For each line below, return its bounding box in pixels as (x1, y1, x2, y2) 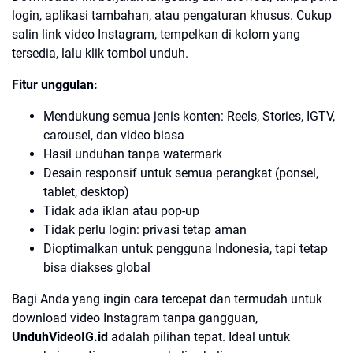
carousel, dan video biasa (43, 127, 184, 143)
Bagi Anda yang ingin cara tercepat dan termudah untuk (12, 291, 322, 307)
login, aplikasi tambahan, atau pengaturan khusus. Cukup (12, 7, 332, 23)
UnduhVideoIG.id (12, 329, 108, 344)
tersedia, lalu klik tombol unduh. (12, 45, 188, 61)
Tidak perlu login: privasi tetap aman (43, 221, 247, 237)
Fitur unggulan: (12, 76, 98, 92)
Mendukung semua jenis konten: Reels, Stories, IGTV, (43, 108, 335, 124)
